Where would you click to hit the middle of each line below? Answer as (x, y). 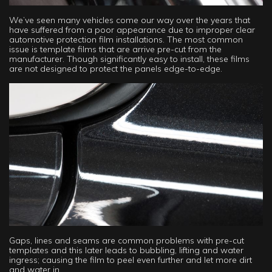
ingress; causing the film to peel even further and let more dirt (131, 260)
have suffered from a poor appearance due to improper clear (132, 30)
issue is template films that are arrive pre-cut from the (115, 49)
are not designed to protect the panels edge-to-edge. (116, 69)
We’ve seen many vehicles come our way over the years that (130, 20)
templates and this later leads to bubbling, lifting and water (126, 250)
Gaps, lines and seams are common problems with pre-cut (127, 241)
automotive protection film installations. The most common (126, 40)
